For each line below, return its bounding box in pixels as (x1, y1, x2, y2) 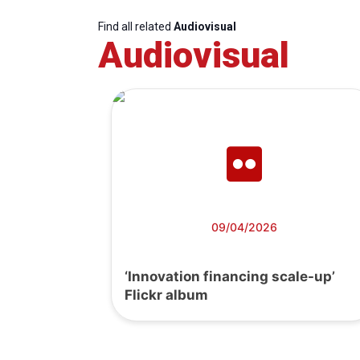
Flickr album (125, 287, 208, 304)
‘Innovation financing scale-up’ (125, 268, 335, 285)
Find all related (98, 20, 174, 34)
